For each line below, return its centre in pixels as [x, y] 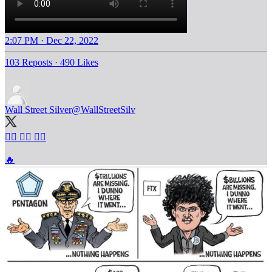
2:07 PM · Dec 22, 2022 [52, 41]
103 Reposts [29, 63]
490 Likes [79, 63]
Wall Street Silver [38, 110]
